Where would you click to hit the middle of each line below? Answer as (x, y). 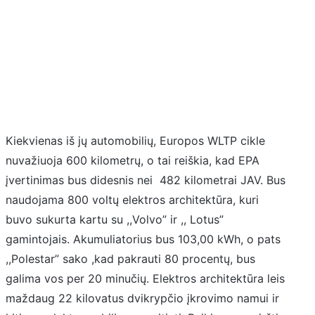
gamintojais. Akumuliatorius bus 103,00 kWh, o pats (143, 239)
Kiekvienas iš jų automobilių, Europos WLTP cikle (135, 140)
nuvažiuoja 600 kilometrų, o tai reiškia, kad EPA (133, 160)
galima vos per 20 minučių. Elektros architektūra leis (145, 278)
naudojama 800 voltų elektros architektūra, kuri (132, 199)
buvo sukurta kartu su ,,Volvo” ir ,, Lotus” (115, 219)
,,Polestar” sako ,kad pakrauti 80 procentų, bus (130, 258)
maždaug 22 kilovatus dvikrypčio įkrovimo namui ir (142, 298)
